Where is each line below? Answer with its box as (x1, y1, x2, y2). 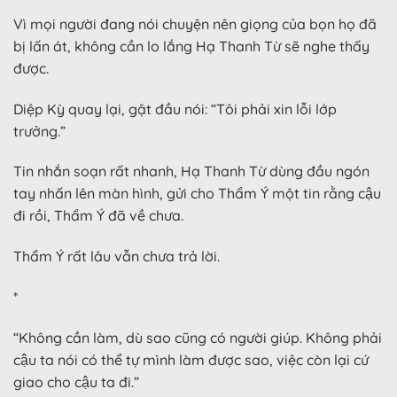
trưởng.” (13, 121, 66, 140)
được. (13, 58, 49, 77)
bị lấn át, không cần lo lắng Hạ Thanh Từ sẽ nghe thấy (13, 36, 370, 55)
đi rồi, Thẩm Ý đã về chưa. (13, 206, 183, 225)
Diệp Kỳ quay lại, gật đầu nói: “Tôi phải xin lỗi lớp (13, 99, 337, 118)
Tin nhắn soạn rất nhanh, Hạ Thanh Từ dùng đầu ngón (13, 162, 370, 181)
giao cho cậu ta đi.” (13, 372, 139, 391)
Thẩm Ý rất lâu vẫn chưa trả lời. (13, 247, 220, 266)
